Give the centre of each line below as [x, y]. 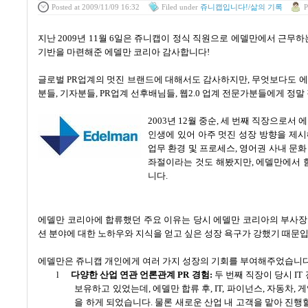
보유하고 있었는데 [111, 288]
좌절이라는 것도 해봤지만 [200, 162]
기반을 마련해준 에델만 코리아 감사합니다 [122, 52]
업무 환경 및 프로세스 [192, 148]
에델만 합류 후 [181, 288]
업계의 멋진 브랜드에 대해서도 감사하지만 [163, 79]
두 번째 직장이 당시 [253, 274]
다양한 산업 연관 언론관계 [123, 274]
